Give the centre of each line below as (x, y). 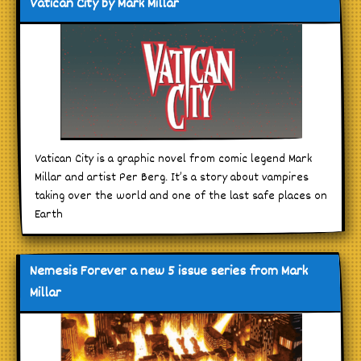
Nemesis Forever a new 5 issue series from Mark (169, 272)
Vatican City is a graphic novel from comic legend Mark (173, 160)
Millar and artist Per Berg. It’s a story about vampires (172, 178)
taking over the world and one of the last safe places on (181, 197)
